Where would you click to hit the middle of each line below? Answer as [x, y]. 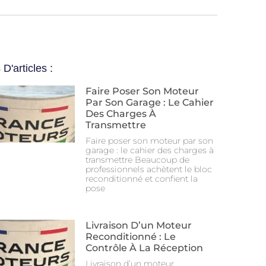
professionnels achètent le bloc [149, 170]
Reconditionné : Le [131, 237]
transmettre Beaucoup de [137, 160]
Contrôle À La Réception [144, 248]
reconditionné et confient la [142, 179]
